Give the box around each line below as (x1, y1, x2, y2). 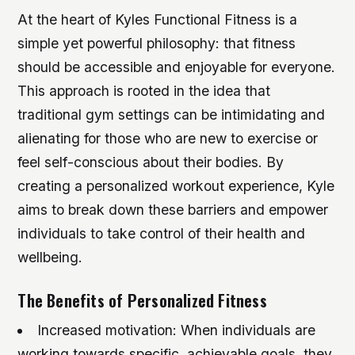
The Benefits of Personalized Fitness (17, 288, 267, 313)
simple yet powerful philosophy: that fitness (17, 35, 296, 52)
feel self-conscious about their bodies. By (17, 154, 284, 170)
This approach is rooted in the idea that (17, 82, 271, 99)
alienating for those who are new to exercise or (17, 130, 319, 147)
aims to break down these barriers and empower (17, 201, 329, 218)
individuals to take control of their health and (17, 225, 306, 242)
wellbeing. (17, 249, 83, 265)
